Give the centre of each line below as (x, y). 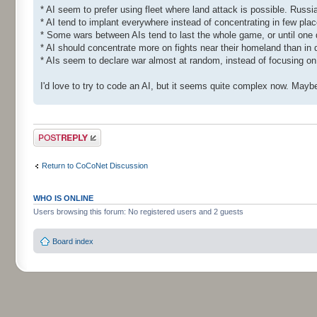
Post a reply (54, 133)
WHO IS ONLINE (63, 198)
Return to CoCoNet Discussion (95, 165)
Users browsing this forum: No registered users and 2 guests (138, 212)
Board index (73, 241)
